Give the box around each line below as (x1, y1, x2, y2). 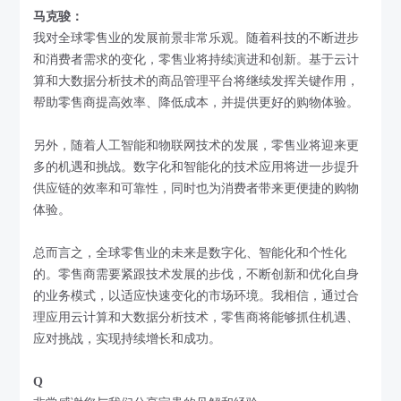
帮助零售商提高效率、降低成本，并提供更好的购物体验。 (33, 95, 360, 109)
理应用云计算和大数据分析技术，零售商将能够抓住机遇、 (33, 310, 360, 324)
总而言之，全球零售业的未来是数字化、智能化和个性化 (33, 245, 347, 260)
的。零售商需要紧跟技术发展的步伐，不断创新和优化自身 (33, 267, 360, 281)
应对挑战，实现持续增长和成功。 (33, 331, 222, 346)
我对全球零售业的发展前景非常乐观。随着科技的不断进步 (33, 30, 360, 45)
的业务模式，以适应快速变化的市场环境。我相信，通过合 (33, 288, 360, 303)
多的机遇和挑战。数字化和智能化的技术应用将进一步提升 (33, 159, 360, 174)
